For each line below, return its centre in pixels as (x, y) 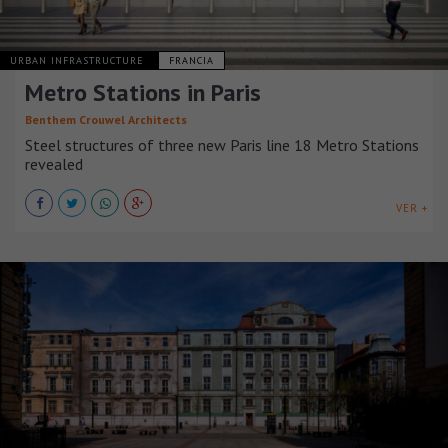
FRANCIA (191, 61)
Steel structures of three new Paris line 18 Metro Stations (222, 145)
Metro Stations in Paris (143, 93)
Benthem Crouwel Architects (106, 120)
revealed (54, 164)
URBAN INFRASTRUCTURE (79, 61)
